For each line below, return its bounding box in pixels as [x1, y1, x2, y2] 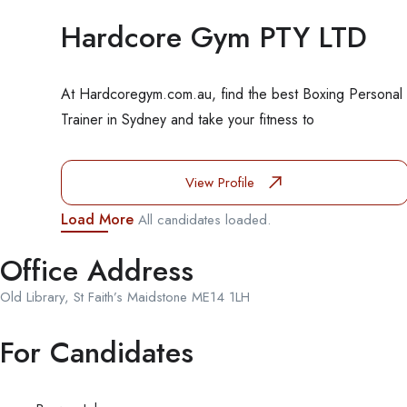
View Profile [185, 173, 260, 193]
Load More [61, 208, 134, 230]
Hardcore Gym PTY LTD [61, 16, 367, 58]
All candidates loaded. [138, 209, 271, 230]
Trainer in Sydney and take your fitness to [61, 109, 314, 130]
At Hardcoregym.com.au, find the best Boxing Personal [61, 84, 402, 104]
